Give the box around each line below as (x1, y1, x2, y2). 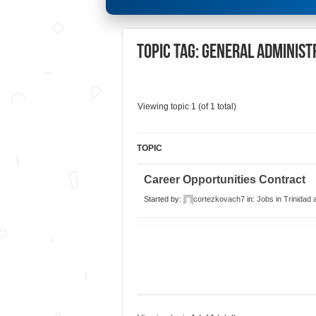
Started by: (143, 195, 183, 204)
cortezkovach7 (193, 195, 245, 204)
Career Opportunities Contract (143, 174, 305, 186)
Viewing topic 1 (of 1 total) (137, 102, 236, 112)
